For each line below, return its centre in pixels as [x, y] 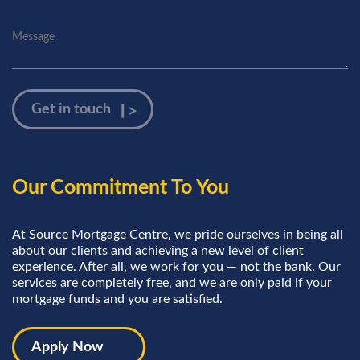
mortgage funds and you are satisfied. [117, 299]
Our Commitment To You [121, 187]
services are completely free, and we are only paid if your [172, 282]
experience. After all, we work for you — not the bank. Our [176, 266]
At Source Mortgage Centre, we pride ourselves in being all [178, 234]
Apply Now [67, 347]
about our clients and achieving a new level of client [158, 250]
